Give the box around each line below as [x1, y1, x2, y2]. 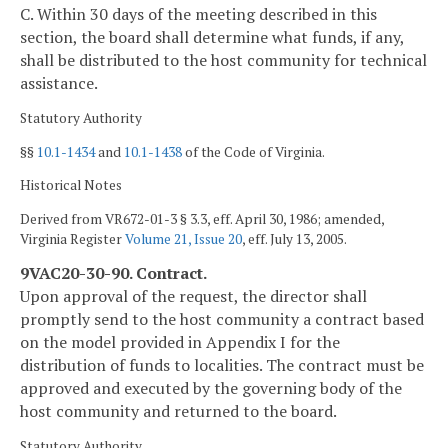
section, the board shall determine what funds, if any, [20, 26, 404, 49]
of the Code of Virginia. [182, 142, 325, 161]
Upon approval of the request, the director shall [20, 285, 367, 308]
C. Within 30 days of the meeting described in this [20, 3, 377, 26]
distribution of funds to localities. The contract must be [20, 354, 424, 377]
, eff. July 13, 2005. [242, 229, 347, 248]
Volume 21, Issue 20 [125, 229, 242, 248]
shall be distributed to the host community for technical [20, 49, 427, 72]
